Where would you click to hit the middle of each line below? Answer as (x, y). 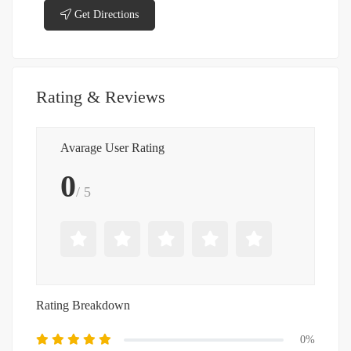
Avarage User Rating (112, 148)
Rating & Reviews (101, 97)
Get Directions (107, 15)
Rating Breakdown (83, 306)
